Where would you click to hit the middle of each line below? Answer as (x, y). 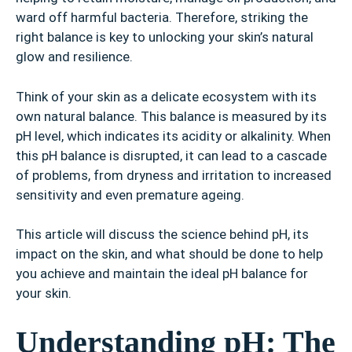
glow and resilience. (74, 57)
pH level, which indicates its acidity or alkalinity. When (173, 136)
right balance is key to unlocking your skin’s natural (165, 37)
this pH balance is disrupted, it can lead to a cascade (171, 155)
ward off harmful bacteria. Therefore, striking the (162, 18)
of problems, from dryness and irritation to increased (174, 175)
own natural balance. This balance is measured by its (171, 116)
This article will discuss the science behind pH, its (162, 235)
